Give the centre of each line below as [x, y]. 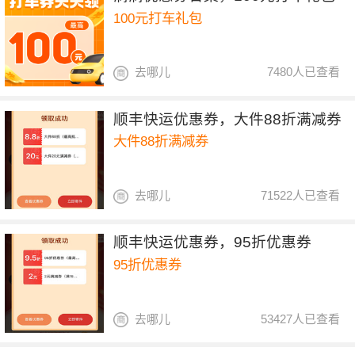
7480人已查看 [304, 72]
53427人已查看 [301, 319]
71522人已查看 [301, 195]
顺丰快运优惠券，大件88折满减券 [228, 119]
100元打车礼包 [158, 18]
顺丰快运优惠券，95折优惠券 [213, 242]
